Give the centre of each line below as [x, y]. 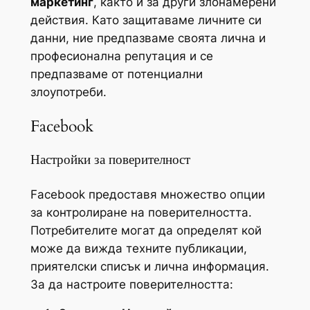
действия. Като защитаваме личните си [146, 20]
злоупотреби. [68, 92]
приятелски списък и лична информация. [149, 266]
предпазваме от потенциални [116, 74]
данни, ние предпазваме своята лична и [148, 38]
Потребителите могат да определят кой [146, 230]
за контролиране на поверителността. [141, 212]
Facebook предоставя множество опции [147, 194]
